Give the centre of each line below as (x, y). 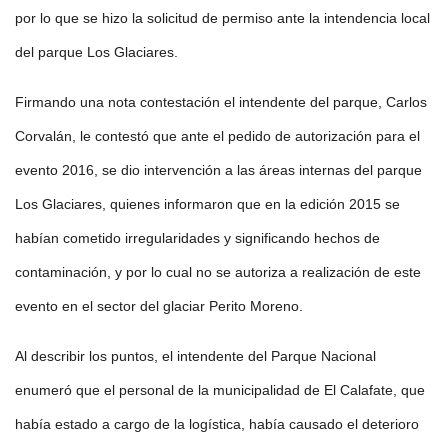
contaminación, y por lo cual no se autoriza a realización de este (218, 272)
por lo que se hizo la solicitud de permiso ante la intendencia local (222, 18)
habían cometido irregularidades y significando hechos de (197, 238)
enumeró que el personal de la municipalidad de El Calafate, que (220, 390)
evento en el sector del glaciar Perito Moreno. (159, 306)
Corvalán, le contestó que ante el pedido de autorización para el (217, 136)
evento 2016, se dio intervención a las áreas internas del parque (218, 170)
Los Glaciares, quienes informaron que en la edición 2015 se (207, 204)
